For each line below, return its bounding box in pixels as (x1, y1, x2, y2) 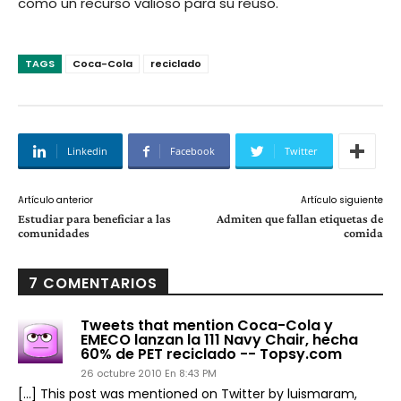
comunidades (18, 226, 90, 240)
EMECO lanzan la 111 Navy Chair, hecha (81, 329, 358, 350)
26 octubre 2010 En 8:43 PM (81, 366, 217, 380)
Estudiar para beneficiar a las (18, 211, 171, 226)
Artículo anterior (18, 193, 93, 207)
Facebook (170, 144, 215, 158)
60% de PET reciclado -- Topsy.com (81, 344, 342, 364)
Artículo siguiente (300, 193, 383, 207)
